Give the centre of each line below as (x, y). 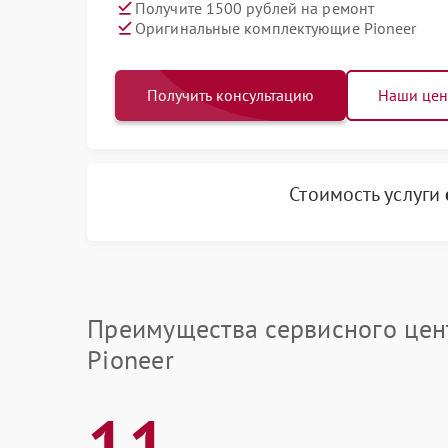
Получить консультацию (230, 95)
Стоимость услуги (367, 194)
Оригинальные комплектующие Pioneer (276, 27)
